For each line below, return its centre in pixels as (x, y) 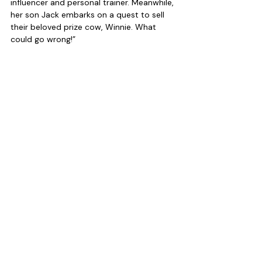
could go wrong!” (43, 39)
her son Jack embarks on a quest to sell (89, 15)
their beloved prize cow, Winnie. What (85, 27)
